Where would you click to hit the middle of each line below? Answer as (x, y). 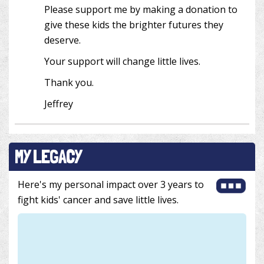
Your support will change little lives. (122, 61)
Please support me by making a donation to (141, 9)
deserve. (62, 40)
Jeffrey (59, 103)
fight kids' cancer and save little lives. (98, 199)
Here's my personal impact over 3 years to (111, 184)
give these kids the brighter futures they (134, 24)
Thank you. (69, 82)
